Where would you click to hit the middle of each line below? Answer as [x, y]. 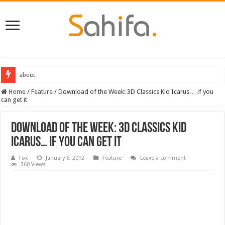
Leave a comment [163, 158]
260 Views [33, 164]
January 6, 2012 [65, 158]
